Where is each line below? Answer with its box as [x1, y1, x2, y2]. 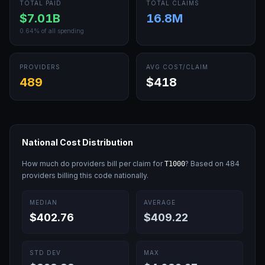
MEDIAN [30, 199, 57, 206]
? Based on [185, 159, 225, 168]
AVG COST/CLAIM [146, 63, 208, 70]
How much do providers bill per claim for [22, 159, 164, 168]
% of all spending [34, 27, 84, 34]
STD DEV [30, 249, 61, 256]
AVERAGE [144, 199, 176, 206]
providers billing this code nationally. [22, 171, 148, 180]
